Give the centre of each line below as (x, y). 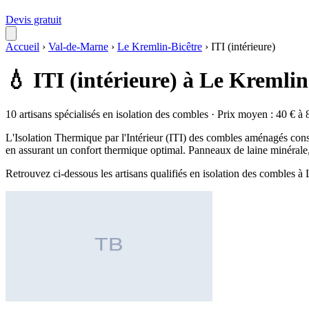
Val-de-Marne (78, 47)
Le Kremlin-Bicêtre (160, 47)
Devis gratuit (33, 20)
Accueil (22, 47)
